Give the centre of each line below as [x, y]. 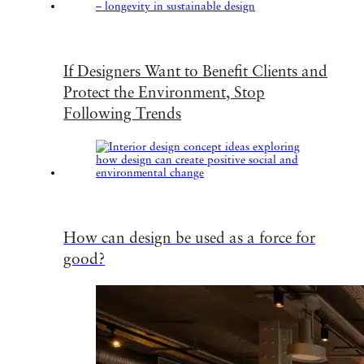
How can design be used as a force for [189, 236]
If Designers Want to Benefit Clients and [195, 70]
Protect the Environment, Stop [164, 91]
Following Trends [122, 112]
